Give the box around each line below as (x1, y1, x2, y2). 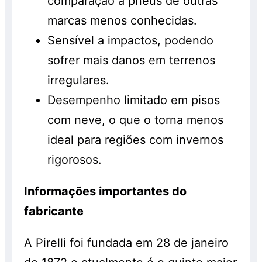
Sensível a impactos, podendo (47, 33, 214, 48)
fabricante (24, 204, 84, 219)
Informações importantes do (24, 184, 187, 199)
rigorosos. (47, 153, 102, 167)
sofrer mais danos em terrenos (47, 53, 216, 68)
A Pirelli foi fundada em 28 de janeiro (24, 236, 229, 250)
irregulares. (47, 73, 110, 88)
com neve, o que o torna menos (47, 113, 224, 127)
